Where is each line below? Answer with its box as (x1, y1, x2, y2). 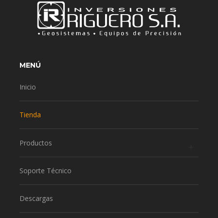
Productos (19, 138, 52, 147)
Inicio (19, 82, 36, 92)
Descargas (19, 194, 53, 203)
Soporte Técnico (19, 165, 72, 175)
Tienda (19, 110, 41, 120)
